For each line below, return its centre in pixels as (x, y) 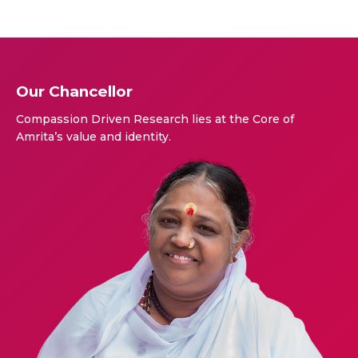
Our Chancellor (74, 92)
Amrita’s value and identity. (93, 137)
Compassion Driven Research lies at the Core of (155, 119)
